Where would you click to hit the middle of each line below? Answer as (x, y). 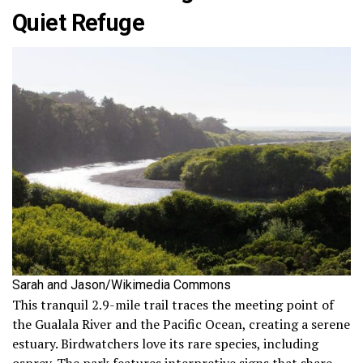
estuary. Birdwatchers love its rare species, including (165, 343)
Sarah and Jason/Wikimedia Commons (122, 284)
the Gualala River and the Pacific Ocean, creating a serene (181, 324)
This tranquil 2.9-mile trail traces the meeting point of (173, 304)
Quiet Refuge (79, 22)
